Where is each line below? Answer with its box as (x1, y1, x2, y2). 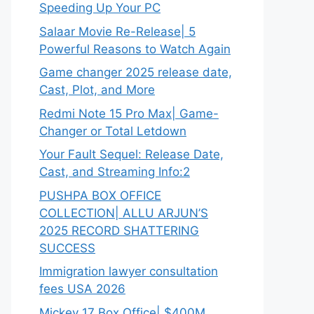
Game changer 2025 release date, (39, 65, 232, 79)
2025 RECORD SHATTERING (39, 223, 199, 238)
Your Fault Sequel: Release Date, (39, 147, 224, 161)
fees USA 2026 (39, 282, 125, 296)
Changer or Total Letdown (39, 123, 186, 138)
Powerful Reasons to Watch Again (39, 41, 231, 56)
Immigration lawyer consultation (39, 264, 218, 278)
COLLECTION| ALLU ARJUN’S (39, 205, 208, 220)
